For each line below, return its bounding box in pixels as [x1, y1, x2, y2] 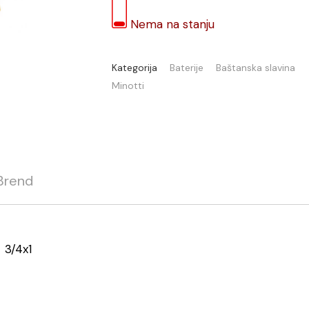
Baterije [170, 61, 203, 74]
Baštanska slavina [216, 61, 295, 74]
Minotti [112, 79, 144, 92]
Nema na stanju [130, 17, 215, 32]
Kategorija [112, 61, 157, 74]
